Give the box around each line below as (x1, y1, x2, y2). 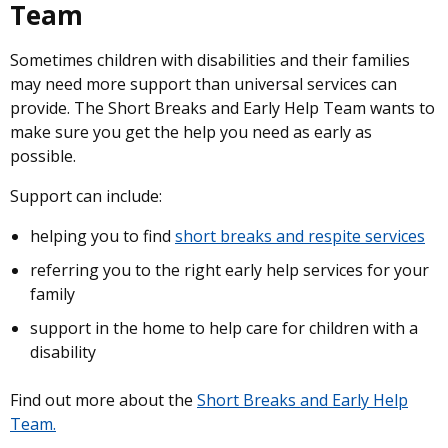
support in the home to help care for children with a (30, 317, 418, 339)
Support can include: (10, 185, 162, 207)
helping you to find (30, 225, 175, 247)
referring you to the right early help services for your (30, 259, 429, 281)
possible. (10, 145, 76, 167)
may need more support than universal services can (10, 73, 397, 95)
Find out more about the (10, 389, 197, 411)
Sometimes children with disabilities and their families (10, 49, 410, 71)
